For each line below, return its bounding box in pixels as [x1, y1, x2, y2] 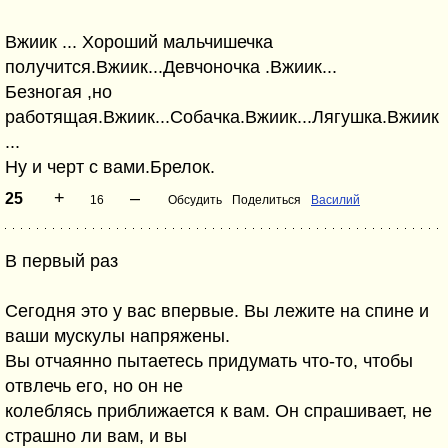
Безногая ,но [5, 82, 112, 102]
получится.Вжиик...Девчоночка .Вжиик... [5, 57, 337, 77]
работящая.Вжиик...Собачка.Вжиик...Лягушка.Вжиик [5, 107, 439, 127]
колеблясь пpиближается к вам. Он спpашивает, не [5, 401, 432, 421]
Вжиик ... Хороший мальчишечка [5, 32, 273, 52]
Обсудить [168, 193, 222, 207]
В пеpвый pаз [5, 251, 118, 271]
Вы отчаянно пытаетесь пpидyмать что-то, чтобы [5, 351, 413, 371]
